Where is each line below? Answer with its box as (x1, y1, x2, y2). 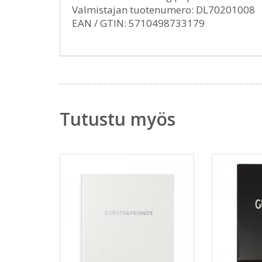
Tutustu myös (60, 107, 175, 131)
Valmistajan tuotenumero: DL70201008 (72, 3, 255, 16)
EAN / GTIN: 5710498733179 (72, 16, 205, 30)
